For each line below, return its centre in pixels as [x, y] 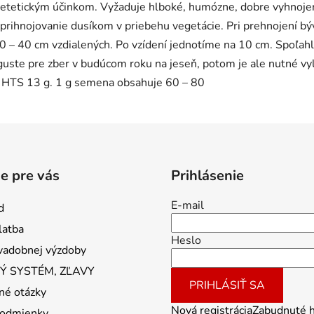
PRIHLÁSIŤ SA [227, 286]
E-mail [187, 206]
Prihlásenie [207, 176]
